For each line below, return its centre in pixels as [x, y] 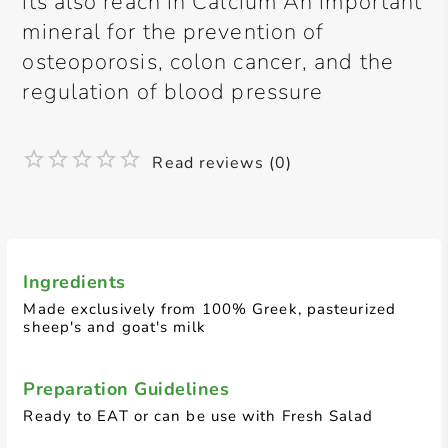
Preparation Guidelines [126, 389]
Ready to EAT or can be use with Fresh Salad [198, 416]
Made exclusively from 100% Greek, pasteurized [209, 309]
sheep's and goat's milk [114, 327]
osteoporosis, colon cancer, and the [208, 62]
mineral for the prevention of [173, 32]
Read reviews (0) [222, 163]
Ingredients [74, 282]
